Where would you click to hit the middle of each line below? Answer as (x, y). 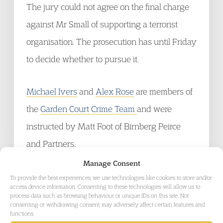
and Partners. (51, 144)
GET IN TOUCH (111, 208)
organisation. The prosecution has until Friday (111, 42)
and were (154, 109)
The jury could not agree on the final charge (108, 7)
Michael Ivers (52, 91)
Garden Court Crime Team (89, 109)
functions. (22, 213)
